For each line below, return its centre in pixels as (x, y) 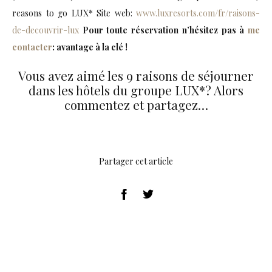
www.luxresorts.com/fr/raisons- (198, 13)
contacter (32, 47)
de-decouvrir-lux (46, 30)
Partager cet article (136, 161)
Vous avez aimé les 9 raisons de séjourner (136, 76)
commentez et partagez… (136, 105)
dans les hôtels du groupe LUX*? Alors (136, 90)
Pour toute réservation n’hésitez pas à (165, 30)
